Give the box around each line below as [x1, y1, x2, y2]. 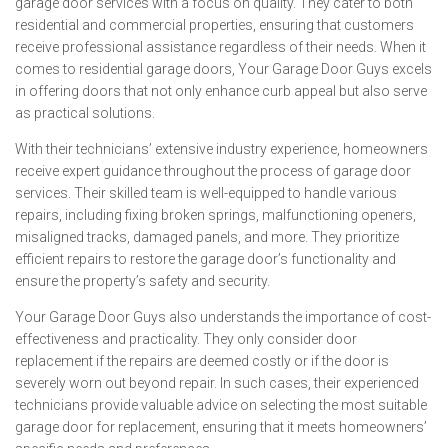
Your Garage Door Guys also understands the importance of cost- [15, 309, 431, 325]
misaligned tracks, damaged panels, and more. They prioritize [15, 229, 399, 245]
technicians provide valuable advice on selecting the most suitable [15, 397, 427, 413]
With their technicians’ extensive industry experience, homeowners [15, 141, 428, 157]
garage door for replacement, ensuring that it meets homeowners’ [15, 419, 427, 435]
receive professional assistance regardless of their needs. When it [15, 39, 426, 55]
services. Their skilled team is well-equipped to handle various [15, 185, 397, 201]
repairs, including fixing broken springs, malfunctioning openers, [15, 207, 416, 223]
